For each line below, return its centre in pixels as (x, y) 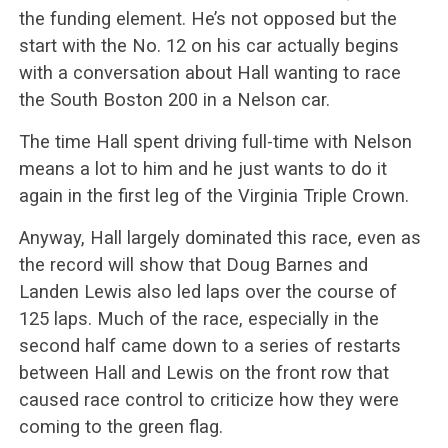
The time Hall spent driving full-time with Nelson (215, 141)
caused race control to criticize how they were (208, 399)
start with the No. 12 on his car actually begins (208, 45)
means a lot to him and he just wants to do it (202, 168)
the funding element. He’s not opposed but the (207, 18)
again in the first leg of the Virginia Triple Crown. (213, 195)
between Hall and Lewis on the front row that (203, 372)
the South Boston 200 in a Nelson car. (174, 99)
